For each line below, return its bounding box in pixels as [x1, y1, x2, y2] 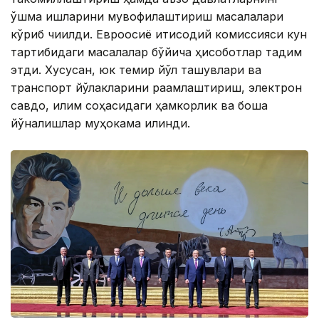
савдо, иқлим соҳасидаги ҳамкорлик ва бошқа [11, 98, 268, 113]
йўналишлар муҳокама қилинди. [11, 116, 190, 131]
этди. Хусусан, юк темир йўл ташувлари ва [11, 63, 261, 78]
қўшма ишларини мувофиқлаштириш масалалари [11, 9, 283, 24]
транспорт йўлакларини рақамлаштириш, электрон [11, 80, 302, 95]
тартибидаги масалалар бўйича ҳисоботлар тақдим [11, 45, 302, 60]
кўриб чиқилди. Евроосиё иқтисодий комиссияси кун [11, 27, 307, 42]
